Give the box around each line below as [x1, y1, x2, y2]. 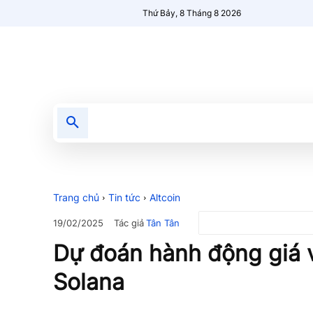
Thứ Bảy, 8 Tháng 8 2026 [143, 8, 242, 18]
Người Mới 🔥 [240, 117, 299, 129]
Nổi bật [184, 117, 217, 129]
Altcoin [150, 191, 180, 203]
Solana [53, 268, 124, 296]
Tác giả [114, 217, 144, 228]
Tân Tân [146, 217, 180, 228]
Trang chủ [53, 191, 99, 203]
